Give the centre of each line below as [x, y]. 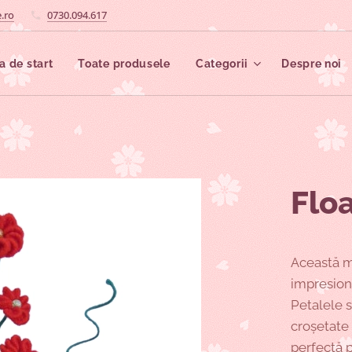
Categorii [222, 64]
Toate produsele [124, 64]
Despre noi [312, 64]
